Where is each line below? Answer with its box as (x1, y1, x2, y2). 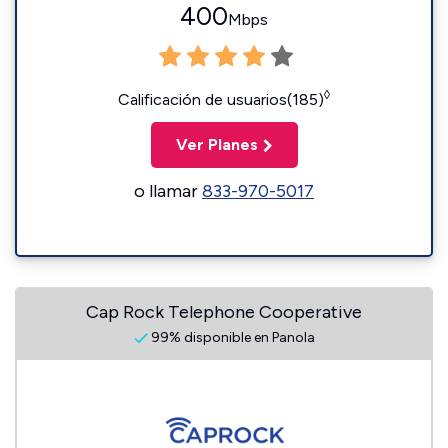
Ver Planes (175, 135, 258, 154)
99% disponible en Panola (147, 329, 315, 346)
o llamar (134, 180, 202, 202)
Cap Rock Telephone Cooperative (86, 301, 362, 323)
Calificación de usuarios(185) (118, 90, 324, 109)
